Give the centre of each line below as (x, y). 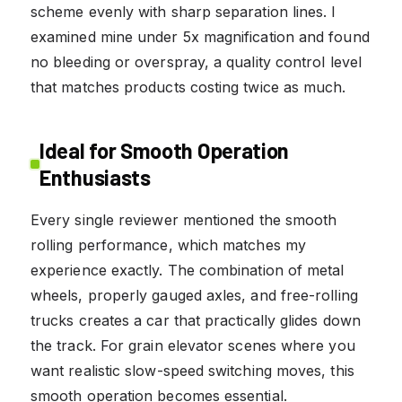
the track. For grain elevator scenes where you (193, 346)
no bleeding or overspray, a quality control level (196, 62)
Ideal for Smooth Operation (165, 151)
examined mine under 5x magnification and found (200, 37)
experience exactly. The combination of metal (188, 271)
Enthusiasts (95, 178)
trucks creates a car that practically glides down (196, 321)
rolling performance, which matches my (168, 245)
